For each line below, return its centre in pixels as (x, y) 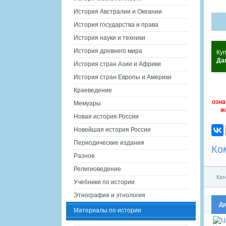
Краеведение (93, 90)
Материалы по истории (107, 210)
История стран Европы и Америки (123, 77)
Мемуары (87, 103)
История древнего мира (108, 51)
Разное (84, 156)
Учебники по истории (104, 182)
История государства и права (116, 25)
